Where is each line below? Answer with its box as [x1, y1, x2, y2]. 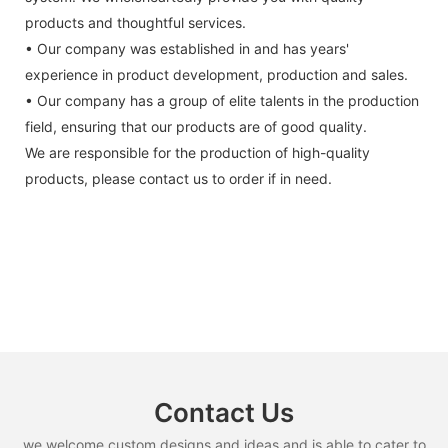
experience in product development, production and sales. [25, 66, 408, 84]
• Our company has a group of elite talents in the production [25, 92, 419, 110]
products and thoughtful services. [25, 14, 246, 32]
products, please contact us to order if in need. [25, 170, 332, 188]
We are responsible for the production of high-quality [25, 144, 370, 162]
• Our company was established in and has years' [25, 40, 349, 58]
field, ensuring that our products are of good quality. [25, 118, 367, 136]
